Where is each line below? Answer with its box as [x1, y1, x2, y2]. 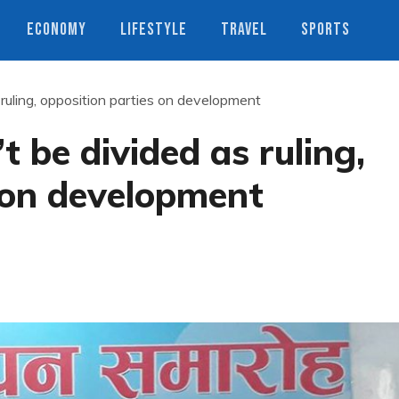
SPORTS [301, 20, 350, 40]
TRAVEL [221, 20, 267, 40]
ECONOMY [27, 20, 86, 40]
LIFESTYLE [120, 20, 187, 40]
